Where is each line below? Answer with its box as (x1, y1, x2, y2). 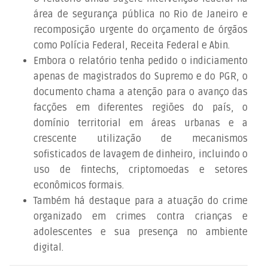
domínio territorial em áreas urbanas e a (33, 117, 248, 129)
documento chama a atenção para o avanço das (33, 86, 248, 98)
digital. (33, 241, 63, 254)
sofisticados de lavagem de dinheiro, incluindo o (33, 148, 248, 160)
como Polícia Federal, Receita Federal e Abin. (33, 39, 230, 51)
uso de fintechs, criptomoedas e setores (33, 163, 248, 176)
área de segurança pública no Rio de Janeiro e (33, 8, 248, 20)
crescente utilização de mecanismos (33, 132, 248, 145)
